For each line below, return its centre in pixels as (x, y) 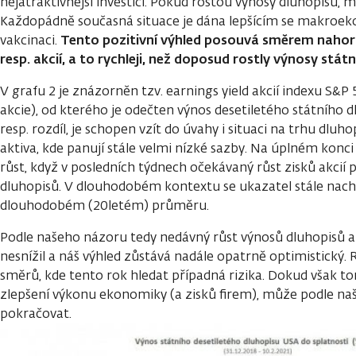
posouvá (232, 40)
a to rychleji (104, 59)
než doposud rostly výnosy (235, 59)
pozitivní (130, 40)
